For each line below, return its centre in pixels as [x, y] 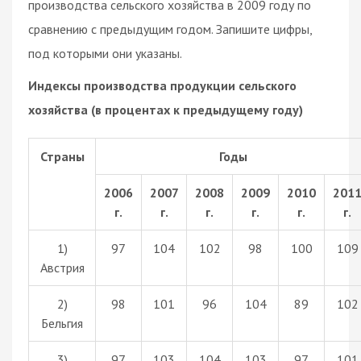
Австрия [62, 267]
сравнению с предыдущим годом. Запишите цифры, [170, 29]
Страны [62, 156]
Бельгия [62, 323]
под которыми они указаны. [105, 53]
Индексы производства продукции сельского [162, 85]
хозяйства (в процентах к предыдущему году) [166, 109]
